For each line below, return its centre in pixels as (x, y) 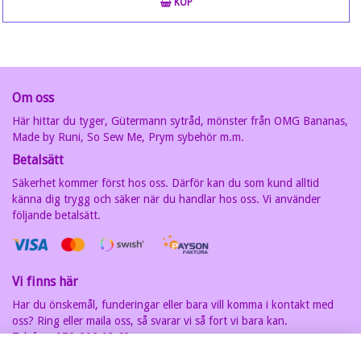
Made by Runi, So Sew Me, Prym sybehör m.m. (128, 137)
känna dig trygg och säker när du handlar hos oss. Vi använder (166, 199)
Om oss (33, 98)
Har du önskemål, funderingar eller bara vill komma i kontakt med (173, 305)
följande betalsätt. (56, 215)
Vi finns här (45, 282)
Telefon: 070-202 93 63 (71, 337)
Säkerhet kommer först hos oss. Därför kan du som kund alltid (166, 183)
